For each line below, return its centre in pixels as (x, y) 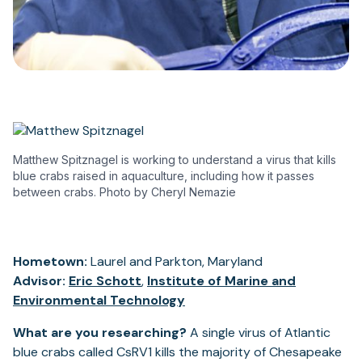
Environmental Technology (99, 301)
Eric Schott (105, 281)
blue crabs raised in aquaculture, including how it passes (164, 176)
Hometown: (50, 262)
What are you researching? (100, 333)
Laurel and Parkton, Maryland (175, 262)
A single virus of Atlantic (259, 333)
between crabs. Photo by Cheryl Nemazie (124, 192)
